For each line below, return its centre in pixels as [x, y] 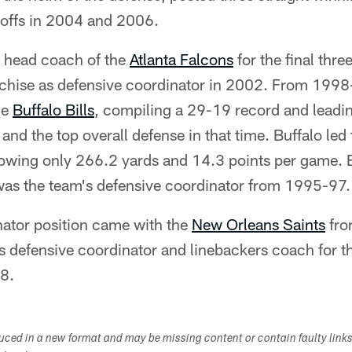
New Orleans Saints [258, 224]
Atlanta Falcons [181, 59]
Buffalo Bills [53, 109]
